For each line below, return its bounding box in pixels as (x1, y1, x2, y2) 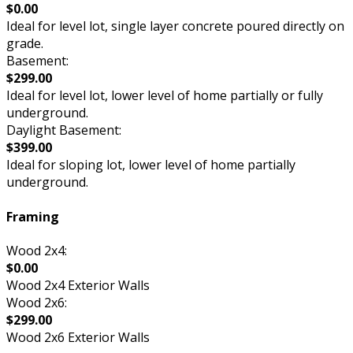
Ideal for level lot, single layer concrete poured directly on (6, 17, 344, 35)
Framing (6, 207, 59, 225)
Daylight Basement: (6, 121, 121, 139)
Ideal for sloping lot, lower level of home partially (6, 156, 295, 174)
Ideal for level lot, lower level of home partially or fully (6, 87, 323, 105)
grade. (6, 35, 43, 53)
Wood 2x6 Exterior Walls (6, 328, 150, 346)
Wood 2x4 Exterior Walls (6, 276, 150, 294)
